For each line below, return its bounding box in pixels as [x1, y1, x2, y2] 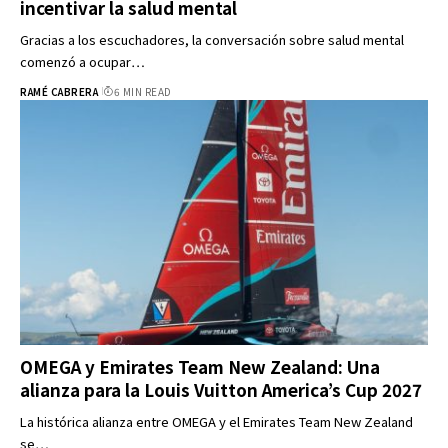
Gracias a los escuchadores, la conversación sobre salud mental [20, 29, 404, 49]
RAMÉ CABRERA [20, 83, 98, 99]
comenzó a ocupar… [20, 51, 145, 71]
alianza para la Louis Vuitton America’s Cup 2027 [20, 376, 422, 402]
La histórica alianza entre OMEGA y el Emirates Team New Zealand [20, 411, 413, 431]
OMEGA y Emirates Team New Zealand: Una [20, 353, 380, 379]
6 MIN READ [113, 83, 172, 99]
